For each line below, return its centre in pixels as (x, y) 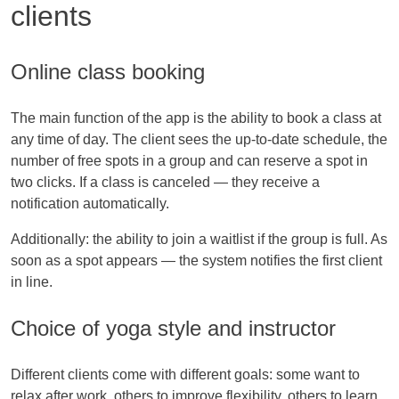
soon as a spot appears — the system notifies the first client (196, 260)
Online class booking (108, 71)
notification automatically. (90, 203)
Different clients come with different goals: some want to (185, 374)
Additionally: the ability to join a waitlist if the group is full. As (199, 239)
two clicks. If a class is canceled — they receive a (165, 182)
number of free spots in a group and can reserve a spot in (189, 160)
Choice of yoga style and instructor (173, 328)
